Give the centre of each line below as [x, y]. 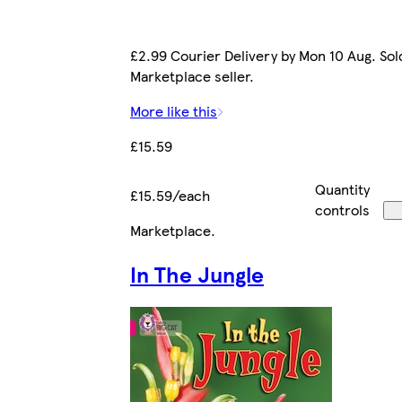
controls [343, 210]
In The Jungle [197, 274]
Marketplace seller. [192, 76]
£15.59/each [170, 196]
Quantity [343, 189]
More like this [174, 111]
